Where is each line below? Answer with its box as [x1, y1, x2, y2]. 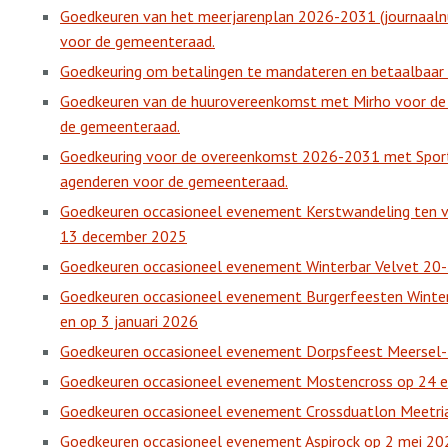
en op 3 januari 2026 [60, 311, 198, 331]
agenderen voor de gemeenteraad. [60, 171, 288, 191]
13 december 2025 [60, 226, 187, 246]
